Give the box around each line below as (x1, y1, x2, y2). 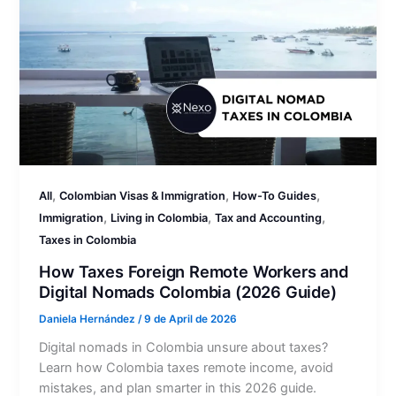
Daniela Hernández (39, 312, 139, 325)
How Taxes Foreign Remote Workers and (39, 261, 348, 281)
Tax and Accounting (215, 211, 323, 225)
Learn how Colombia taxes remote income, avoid (39, 359, 334, 376)
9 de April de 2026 (144, 312, 238, 325)
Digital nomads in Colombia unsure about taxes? (39, 339, 329, 355)
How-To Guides (232, 189, 317, 203)
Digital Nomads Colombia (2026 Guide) (39, 281, 337, 301)
